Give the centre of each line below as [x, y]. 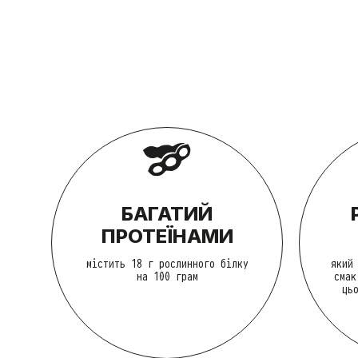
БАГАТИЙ [167, 213]
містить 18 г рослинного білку [167, 263]
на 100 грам [167, 276]
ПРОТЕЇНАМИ [167, 236]
